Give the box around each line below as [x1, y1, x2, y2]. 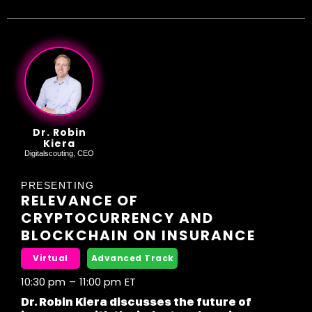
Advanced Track [91, 252, 174, 265]
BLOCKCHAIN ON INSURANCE [21, 226, 256, 246]
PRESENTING [21, 180, 94, 192]
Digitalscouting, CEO [24, 149, 94, 158]
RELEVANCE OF [21, 191, 139, 211]
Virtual [33, 252, 68, 265]
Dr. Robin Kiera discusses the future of [21, 295, 251, 309]
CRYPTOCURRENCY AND [21, 208, 214, 228]
